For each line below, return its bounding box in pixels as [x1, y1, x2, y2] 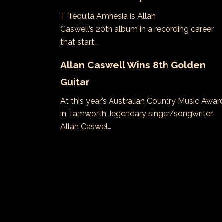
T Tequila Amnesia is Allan [60, 11, 156, 21]
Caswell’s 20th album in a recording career [60, 24, 214, 34]
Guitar [60, 76, 90, 87]
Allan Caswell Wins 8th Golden [60, 59, 206, 70]
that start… [60, 37, 98, 47]
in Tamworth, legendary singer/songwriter [60, 109, 213, 119]
